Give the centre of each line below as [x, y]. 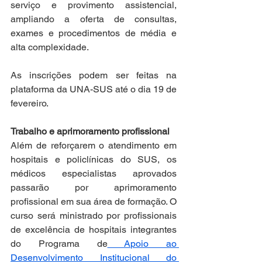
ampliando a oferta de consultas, [94, 19]
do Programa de [59, 244]
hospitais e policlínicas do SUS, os [94, 159]
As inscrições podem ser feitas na [94, 75]
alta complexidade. [50, 47]
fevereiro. [30, 103]
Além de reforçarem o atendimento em [94, 145]
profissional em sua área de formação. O [94, 201]
